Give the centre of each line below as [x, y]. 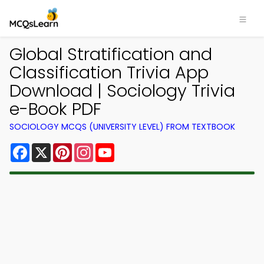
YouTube [134, 148]
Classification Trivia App [109, 72]
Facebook [53, 148]
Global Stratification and [111, 54]
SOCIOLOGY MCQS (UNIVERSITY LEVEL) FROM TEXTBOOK [122, 127]
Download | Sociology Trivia [122, 91]
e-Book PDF [55, 109]
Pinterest [93, 148]
